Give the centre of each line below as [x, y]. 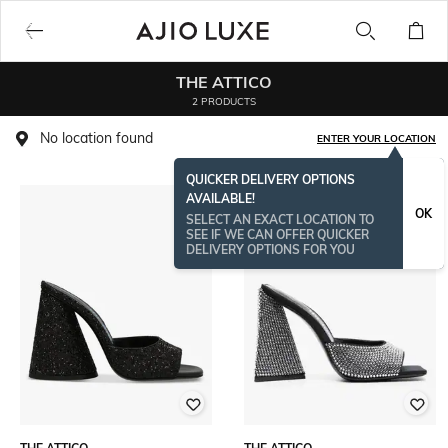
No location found [96, 138]
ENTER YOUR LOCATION [376, 138]
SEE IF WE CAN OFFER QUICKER [277, 234]
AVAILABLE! [220, 198]
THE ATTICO [224, 81]
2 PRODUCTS [224, 101]
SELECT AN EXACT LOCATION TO [280, 219]
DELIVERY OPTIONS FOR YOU [270, 249]
